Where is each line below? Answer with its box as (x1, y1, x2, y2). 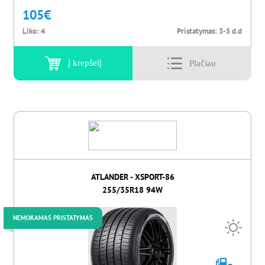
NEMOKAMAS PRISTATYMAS (13, 213, 93, 222)
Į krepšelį (67, 57, 102, 67)
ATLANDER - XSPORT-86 (91, 171, 174, 182)
